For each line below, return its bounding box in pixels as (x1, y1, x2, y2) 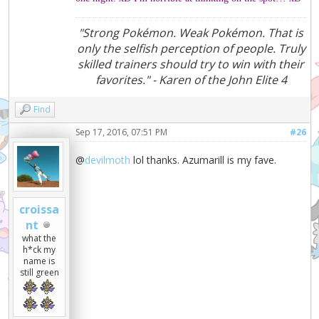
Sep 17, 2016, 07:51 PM (75, 126, 168, 139)
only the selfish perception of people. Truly (76, 41, 305, 57)
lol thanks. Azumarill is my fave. (130, 153, 277, 167)
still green (19, 266, 59, 279)
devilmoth (85, 153, 131, 167)
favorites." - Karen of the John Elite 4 (95, 72, 287, 88)
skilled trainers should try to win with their (78, 56, 305, 73)
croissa (19, 202, 60, 218)
